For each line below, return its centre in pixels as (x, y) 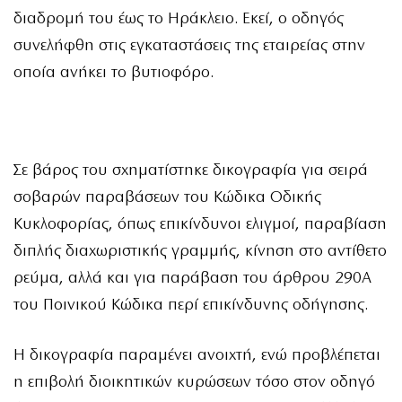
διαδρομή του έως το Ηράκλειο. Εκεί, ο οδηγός (179, 20)
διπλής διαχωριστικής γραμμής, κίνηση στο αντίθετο (200, 251)
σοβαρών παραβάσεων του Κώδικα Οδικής (167, 197)
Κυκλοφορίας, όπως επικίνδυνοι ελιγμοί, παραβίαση (200, 224)
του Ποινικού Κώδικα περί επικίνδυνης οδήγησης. (191, 305)
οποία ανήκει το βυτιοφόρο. (114, 74)
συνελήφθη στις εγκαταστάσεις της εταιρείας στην (189, 47)
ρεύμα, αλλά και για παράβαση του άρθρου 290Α (192, 278)
